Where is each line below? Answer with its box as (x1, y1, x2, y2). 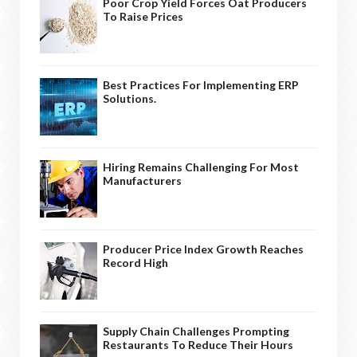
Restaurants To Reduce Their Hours (103, 337, 293, 351)
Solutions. (103, 91, 156, 105)
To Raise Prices (103, 9, 183, 23)
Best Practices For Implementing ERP (103, 77, 299, 92)
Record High (103, 255, 168, 269)
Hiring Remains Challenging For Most (103, 159, 299, 174)
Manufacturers (103, 173, 182, 187)
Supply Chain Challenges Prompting (103, 324, 289, 338)
